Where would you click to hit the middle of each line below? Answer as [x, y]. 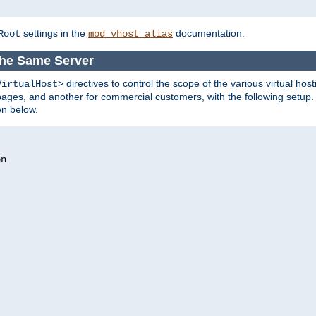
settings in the [54, 33]
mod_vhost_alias [130, 34]
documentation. [209, 33]
